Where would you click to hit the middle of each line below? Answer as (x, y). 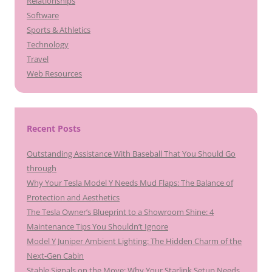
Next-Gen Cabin (55, 256)
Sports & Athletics (59, 30)
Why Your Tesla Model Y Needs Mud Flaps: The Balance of (130, 183)
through (42, 168)
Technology (48, 44)
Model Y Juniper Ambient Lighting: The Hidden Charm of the (134, 241)
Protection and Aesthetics (73, 197)
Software (43, 15)
